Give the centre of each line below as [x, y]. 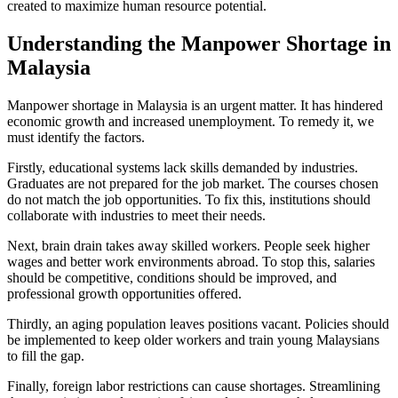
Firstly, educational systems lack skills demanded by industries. [183, 167]
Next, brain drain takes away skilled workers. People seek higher [188, 245]
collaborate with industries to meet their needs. [136, 215]
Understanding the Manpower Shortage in [199, 43]
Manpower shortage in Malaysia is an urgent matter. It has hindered [195, 105]
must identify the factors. [76, 137]
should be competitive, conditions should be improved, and [172, 277]
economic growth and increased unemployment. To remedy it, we [191, 121]
